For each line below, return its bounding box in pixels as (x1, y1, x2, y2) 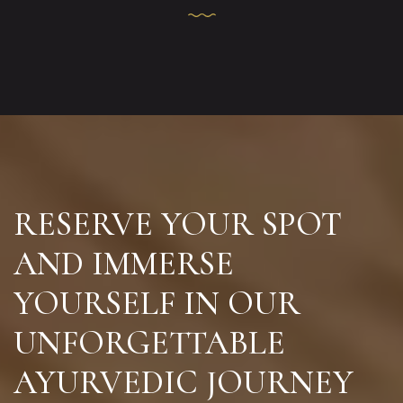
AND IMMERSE (13, 243, 234, 284)
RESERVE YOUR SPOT (13, 203, 342, 245)
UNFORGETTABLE (13, 322, 285, 363)
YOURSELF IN (13, 282, 219, 324)
